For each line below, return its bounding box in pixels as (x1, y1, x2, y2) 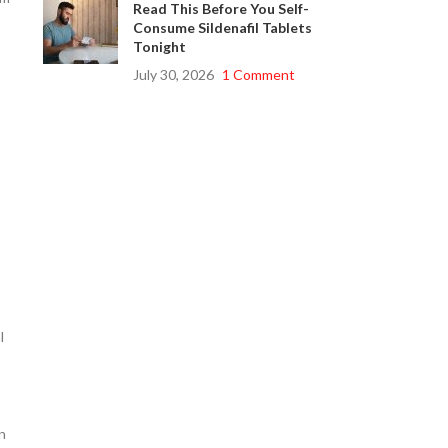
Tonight (132, 38, 186, 56)
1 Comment (221, 66, 295, 84)
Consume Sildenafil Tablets (132, 19, 312, 37)
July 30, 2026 (132, 66, 214, 84)
